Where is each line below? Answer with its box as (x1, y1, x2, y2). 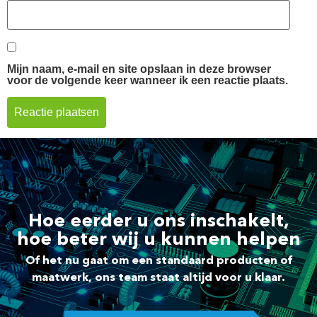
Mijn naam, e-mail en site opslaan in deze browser (7, 63, 271, 76)
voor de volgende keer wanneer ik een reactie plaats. (7, 74, 288, 87)
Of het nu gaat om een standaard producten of (25, 255, 292, 267)
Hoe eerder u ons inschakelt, (28, 212, 289, 231)
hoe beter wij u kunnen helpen (16, 230, 301, 249)
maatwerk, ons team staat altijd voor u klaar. (32, 272, 285, 284)
